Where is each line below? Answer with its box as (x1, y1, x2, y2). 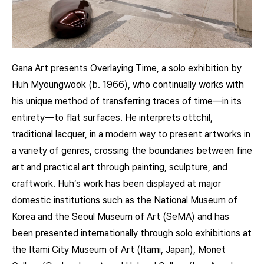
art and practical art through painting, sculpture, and (12, 161, 227, 173)
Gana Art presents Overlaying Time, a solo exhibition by (12, 62, 242, 74)
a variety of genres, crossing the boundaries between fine (12, 144, 252, 156)
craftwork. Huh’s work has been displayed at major (12, 177, 221, 189)
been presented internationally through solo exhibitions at (12, 227, 252, 239)
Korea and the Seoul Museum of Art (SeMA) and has (12, 210, 229, 222)
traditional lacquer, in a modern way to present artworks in (12, 128, 250, 140)
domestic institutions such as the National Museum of (12, 194, 237, 206)
